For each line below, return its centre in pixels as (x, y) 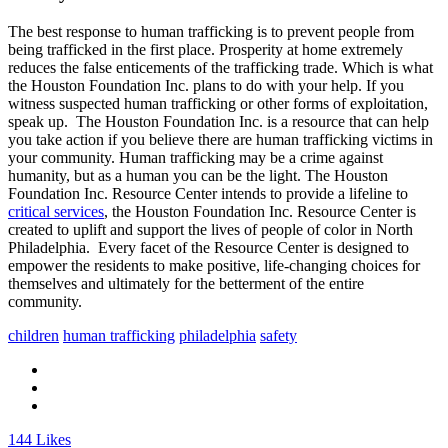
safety (278, 336)
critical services (56, 212)
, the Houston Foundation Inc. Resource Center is (260, 212)
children (33, 336)
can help (402, 122)
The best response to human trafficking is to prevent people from (211, 32)
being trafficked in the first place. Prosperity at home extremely (205, 50)
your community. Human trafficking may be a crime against (195, 158)
